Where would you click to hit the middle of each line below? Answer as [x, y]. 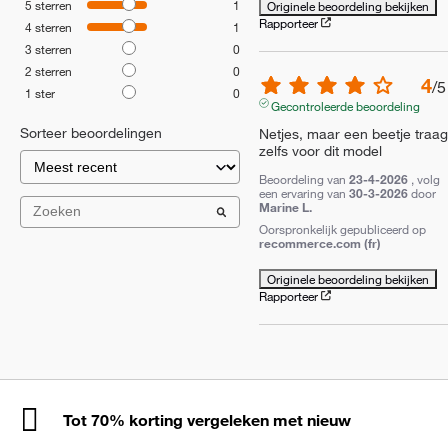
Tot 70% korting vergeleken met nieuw [207, 419]
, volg [425, 178]
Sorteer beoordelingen [91, 132]
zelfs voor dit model [320, 150]
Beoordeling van [303, 178]
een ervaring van [303, 192]
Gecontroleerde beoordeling [346, 105]
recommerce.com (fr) [319, 242]
